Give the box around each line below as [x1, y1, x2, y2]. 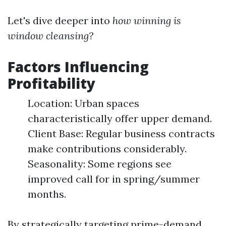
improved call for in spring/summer [28, 173, 200, 185]
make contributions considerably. [28, 142, 187, 155]
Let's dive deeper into [8, 14, 112, 27]
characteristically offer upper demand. [28, 112, 212, 125]
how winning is [112, 14, 181, 27]
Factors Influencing [8, 57, 149, 76]
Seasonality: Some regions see [28, 157, 172, 170]
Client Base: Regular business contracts [28, 127, 215, 140]
